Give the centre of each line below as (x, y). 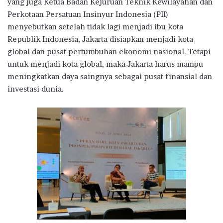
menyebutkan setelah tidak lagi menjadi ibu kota (95, 26)
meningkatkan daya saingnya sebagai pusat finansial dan (110, 76)
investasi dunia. (36, 89)
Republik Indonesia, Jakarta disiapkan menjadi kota (100, 39)
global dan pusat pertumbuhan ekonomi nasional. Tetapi (109, 51)
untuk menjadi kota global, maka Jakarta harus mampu (105, 64)
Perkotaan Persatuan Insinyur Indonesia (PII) (88, 14)
